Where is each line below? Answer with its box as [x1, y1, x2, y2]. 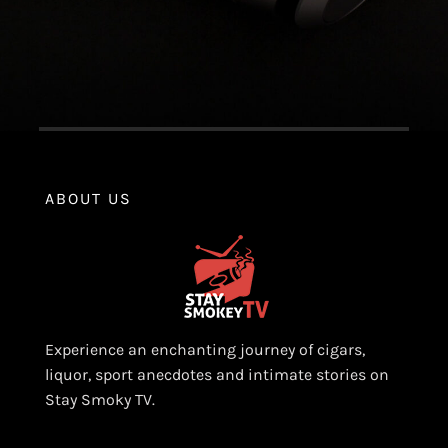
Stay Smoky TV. [44, 390, 155, 410]
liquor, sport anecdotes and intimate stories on [44, 365, 389, 385]
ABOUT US [44, 189, 132, 209]
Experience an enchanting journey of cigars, [44, 340, 365, 360]
